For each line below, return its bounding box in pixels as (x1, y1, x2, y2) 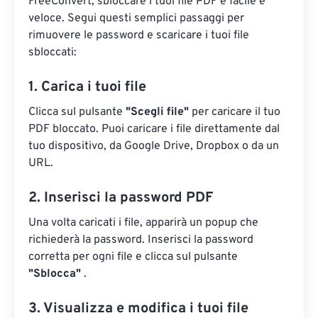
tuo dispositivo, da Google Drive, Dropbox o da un (28, 139, 279, 153)
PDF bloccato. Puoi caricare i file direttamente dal (28, 122, 280, 136)
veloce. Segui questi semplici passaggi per (28, 11, 244, 26)
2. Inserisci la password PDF (28, 189, 213, 207)
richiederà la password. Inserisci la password (28, 233, 253, 247)
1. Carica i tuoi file (28, 78, 146, 97)
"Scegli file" (126, 105, 189, 119)
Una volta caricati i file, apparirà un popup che (28, 216, 258, 230)
